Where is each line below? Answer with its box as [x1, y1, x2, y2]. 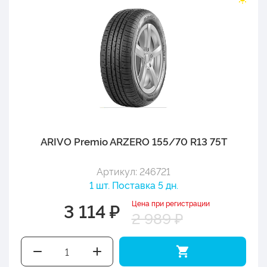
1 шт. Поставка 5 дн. [89, 178, 178, 191]
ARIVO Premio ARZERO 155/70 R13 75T [40, 133, 227, 148]
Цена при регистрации [131, 197, 210, 208]
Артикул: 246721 [97, 164, 170, 178]
